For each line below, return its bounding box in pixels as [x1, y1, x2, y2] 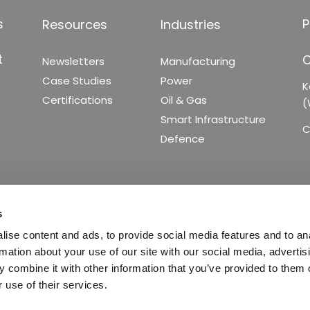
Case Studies [42, 73, 111, 89]
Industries [160, 16, 221, 34]
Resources [42, 16, 107, 34]
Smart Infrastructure [160, 112, 266, 127]
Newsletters [42, 54, 104, 69]
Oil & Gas [160, 93, 207, 108]
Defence [160, 131, 205, 147]
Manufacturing [160, 54, 235, 69]
